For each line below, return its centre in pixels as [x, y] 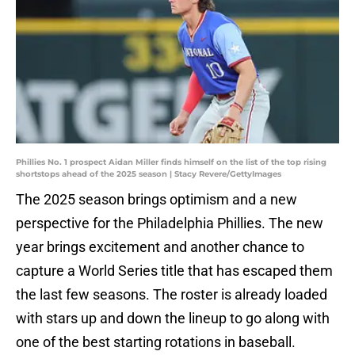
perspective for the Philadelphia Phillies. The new [170, 223]
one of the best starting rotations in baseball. [156, 342]
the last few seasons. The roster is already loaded [172, 295]
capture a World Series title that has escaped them [174, 271]
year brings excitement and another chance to [160, 247]
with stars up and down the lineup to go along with [173, 319]
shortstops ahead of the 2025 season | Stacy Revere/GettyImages [149, 174]
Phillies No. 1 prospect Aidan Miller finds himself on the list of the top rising [171, 162]
